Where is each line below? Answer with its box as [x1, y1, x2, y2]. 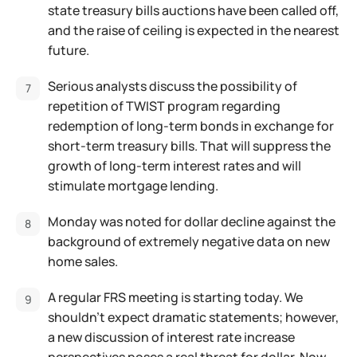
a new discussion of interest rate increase [48, 328, 295, 346]
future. [48, 41, 89, 59]
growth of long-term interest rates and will [48, 157, 301, 175]
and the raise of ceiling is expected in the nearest [48, 22, 339, 39]
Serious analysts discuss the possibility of [48, 77, 297, 95]
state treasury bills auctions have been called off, [48, 2, 339, 19]
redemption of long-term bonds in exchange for [48, 117, 334, 135]
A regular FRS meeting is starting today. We [48, 288, 303, 306]
